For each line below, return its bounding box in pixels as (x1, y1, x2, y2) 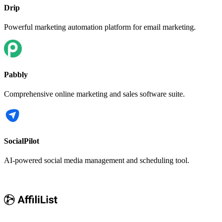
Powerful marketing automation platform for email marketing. (4, 23, 196, 32)
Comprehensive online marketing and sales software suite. (4, 89, 185, 98)
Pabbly (4, 70, 28, 79)
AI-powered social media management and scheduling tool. (4, 156, 189, 165)
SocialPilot (4, 137, 39, 146)
